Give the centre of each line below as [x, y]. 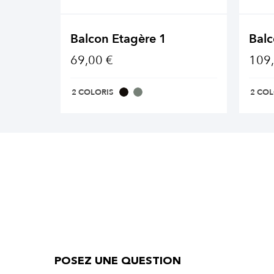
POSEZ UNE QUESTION [118, 261]
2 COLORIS [92, 93]
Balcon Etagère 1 [118, 39]
